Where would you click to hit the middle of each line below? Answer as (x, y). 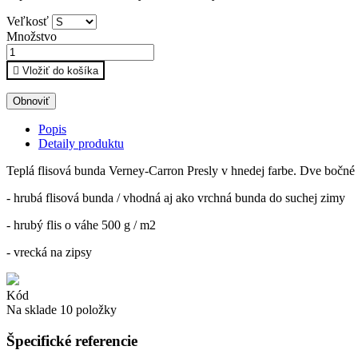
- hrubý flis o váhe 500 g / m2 (81, 225)
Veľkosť (28, 22)
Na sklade (32, 310)
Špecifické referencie (72, 341)
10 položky (88, 310)
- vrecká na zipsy (51, 253)
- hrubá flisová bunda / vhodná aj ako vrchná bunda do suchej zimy (177, 198)
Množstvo (32, 37)
